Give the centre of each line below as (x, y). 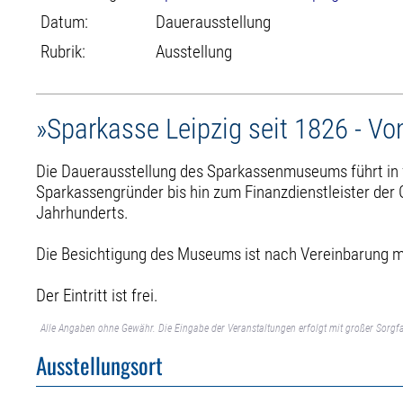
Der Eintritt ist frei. (98, 295)
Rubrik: (63, 52)
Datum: (65, 22)
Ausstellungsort (100, 365)
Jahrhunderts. (83, 212)
